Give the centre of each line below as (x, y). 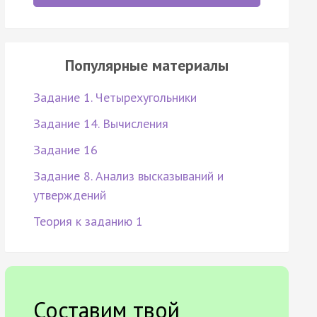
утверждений (69, 195)
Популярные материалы (146, 65)
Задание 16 (65, 150)
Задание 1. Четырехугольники (115, 98)
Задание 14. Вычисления (100, 124)
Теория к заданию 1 (88, 221)
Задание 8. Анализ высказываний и (128, 176)
